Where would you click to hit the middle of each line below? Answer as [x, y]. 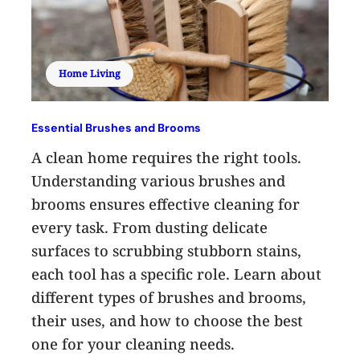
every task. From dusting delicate [150, 227]
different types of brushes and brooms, [169, 297]
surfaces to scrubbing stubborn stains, [167, 250]
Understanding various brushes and [159, 180]
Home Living [90, 73]
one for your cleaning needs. [133, 344]
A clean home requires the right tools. [167, 157]
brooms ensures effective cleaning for [166, 204]
